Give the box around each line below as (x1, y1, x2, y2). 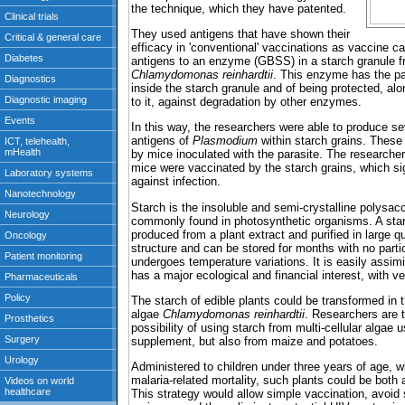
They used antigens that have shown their (131, 27, 350, 42)
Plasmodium (193, 134, 258, 148)
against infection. (131, 174, 221, 189)
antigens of (131, 134, 193, 148)
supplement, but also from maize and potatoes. (131, 334, 378, 349)
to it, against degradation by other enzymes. (131, 95, 362, 109)
